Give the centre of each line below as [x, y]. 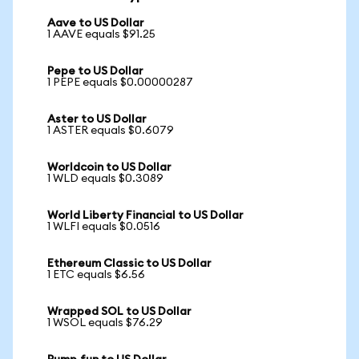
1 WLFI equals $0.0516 [104, 227]
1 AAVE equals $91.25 [101, 34]
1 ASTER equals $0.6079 [111, 131]
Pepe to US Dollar [95, 71]
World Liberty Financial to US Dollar [145, 216]
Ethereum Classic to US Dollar [129, 264]
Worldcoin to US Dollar [109, 167]
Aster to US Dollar [97, 119]
